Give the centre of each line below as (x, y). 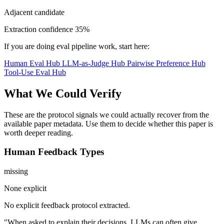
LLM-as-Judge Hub (94, 63)
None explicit (25, 188)
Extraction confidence (38, 29)
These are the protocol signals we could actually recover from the (106, 114)
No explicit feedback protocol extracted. (67, 205)
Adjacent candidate (34, 12)
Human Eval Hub (33, 63)
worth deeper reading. (38, 132)
